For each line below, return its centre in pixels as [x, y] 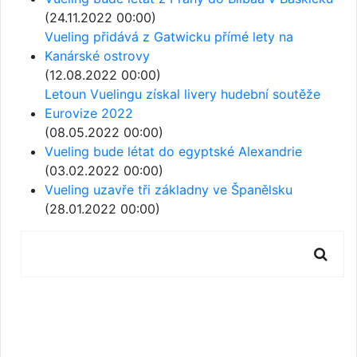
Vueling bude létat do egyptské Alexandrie [173, 151]
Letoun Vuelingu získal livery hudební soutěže [182, 94]
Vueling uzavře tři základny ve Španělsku [169, 190]
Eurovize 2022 [89, 113]
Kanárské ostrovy [97, 56]
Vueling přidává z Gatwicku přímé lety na [169, 37]
